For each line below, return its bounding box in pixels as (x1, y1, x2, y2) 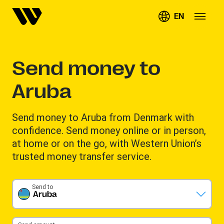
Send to (32, 183, 53, 190)
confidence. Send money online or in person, (12, 124, 206, 136)
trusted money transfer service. (12, 150, 151, 162)
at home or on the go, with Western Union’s (12, 137, 201, 149)
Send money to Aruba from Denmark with (12, 111, 194, 123)
